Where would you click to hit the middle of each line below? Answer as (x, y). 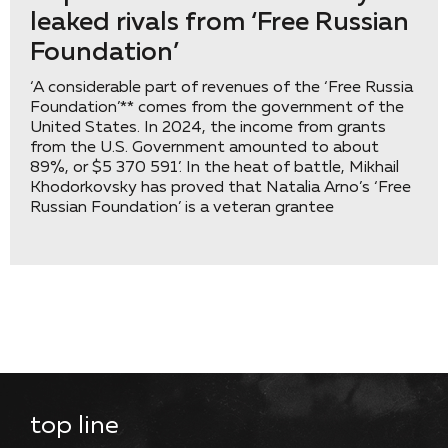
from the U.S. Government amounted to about (204, 148)
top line (74, 426)
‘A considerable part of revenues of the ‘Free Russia (221, 88)
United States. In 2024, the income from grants (208, 128)
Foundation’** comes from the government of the (217, 108)
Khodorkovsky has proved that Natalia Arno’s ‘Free (220, 188)
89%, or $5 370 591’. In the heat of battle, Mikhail (214, 168)
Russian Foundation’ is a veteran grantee (182, 208)
